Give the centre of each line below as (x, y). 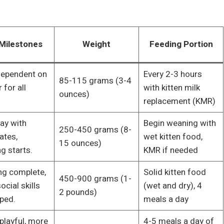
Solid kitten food (174, 172)
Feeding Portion (181, 44)
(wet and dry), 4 (172, 185)
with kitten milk (171, 87)
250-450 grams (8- (95, 129)
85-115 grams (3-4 (95, 80)
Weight (96, 44)
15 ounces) (80, 143)
